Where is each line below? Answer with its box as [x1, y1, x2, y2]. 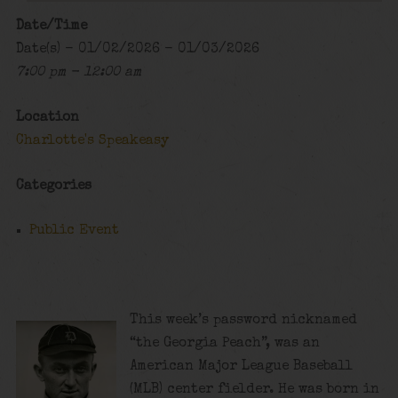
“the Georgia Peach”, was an [130, 337, 321, 352]
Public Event [29, 224, 120, 239]
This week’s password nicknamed [130, 314, 358, 329]
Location [15, 110, 79, 125]
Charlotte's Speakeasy [15, 133, 169, 148]
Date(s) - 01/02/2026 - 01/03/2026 [15, 43, 259, 58]
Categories [15, 179, 92, 194]
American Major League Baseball [130, 360, 354, 375]
